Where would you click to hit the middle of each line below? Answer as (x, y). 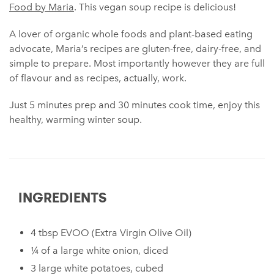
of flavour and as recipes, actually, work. (98, 78)
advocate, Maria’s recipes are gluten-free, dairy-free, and (135, 48)
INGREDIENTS (62, 198)
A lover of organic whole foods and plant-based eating (131, 34)
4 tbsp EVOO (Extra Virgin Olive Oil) (111, 232)
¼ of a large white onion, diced (99, 250)
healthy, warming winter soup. (76, 119)
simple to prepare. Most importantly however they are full (137, 63)
